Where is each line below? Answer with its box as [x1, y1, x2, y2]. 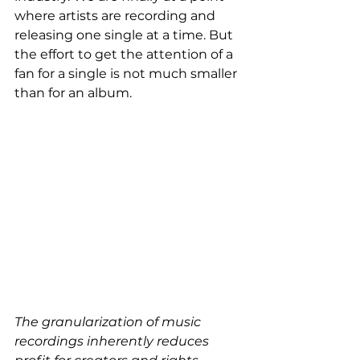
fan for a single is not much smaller [14, 66, 240, 81]
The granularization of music [14, 314, 204, 330]
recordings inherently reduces [14, 333, 212, 350]
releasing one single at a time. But [14, 27, 236, 43]
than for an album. [14, 85, 132, 100]
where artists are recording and [14, 8, 219, 23]
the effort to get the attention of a [14, 47, 236, 62]
